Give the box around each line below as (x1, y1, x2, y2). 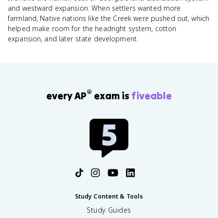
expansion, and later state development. (8, 34, 139, 43)
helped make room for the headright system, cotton (8, 24, 177, 33)
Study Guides (87, 205, 131, 215)
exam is (92, 89, 131, 102)
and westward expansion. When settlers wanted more (8, 3, 181, 13)
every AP (46, 89, 87, 102)
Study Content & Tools (74, 192, 144, 200)
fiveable (131, 89, 172, 102)
